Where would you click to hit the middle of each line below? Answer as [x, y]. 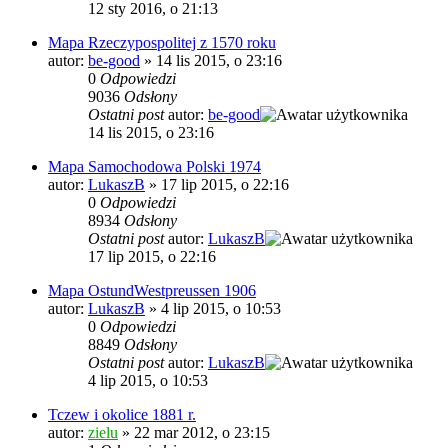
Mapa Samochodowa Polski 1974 [154, 167]
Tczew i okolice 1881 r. [122, 415]
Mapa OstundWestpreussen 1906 [152, 291]
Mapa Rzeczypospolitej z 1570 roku [162, 43]
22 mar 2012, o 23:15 [202, 433]
